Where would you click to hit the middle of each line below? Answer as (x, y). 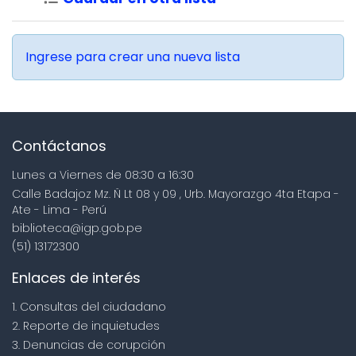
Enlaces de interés (76, 278)
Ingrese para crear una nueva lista (133, 57)
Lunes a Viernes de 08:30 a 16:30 (103, 175)
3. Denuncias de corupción (89, 345)
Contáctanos (59, 146)
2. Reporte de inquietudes (86, 326)
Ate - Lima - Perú (59, 209)
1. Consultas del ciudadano (89, 307)
